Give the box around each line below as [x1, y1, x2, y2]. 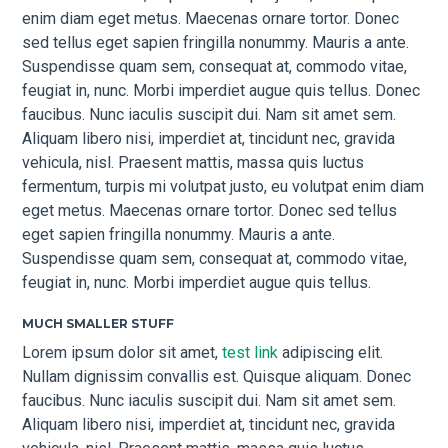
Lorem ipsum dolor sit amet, [22, 342, 223, 362]
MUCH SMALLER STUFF [22, 316, 175, 332]
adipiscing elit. [278, 342, 384, 362]
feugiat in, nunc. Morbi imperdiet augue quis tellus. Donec [22, 81, 421, 101]
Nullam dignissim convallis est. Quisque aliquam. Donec [22, 366, 412, 386]
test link [222, 342, 279, 362]
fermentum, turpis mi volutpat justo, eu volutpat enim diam [22, 177, 425, 197]
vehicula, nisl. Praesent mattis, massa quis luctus [22, 153, 365, 173]
